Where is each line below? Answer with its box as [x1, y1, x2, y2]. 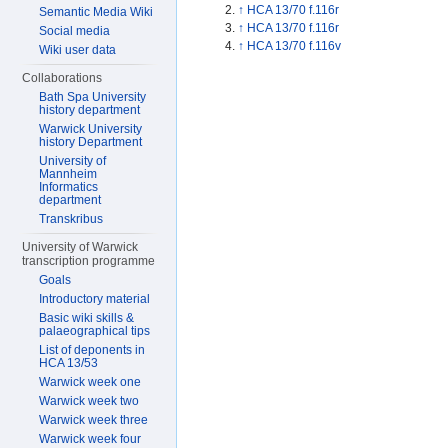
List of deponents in [39, 343, 146, 357]
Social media [39, 24, 111, 38]
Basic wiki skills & [39, 311, 135, 325]
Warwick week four [39, 432, 142, 446]
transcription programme [22, 254, 156, 268]
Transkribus [39, 212, 104, 226]
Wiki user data [39, 43, 117, 57]
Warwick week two [39, 394, 140, 408]
